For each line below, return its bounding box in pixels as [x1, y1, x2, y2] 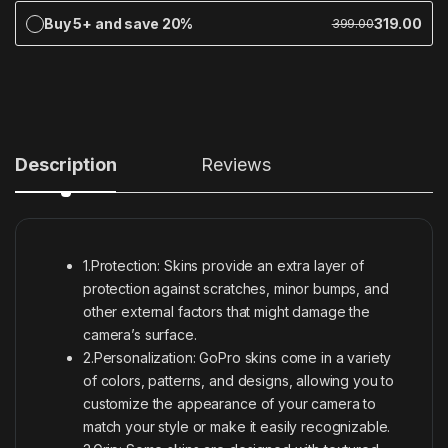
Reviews [201, 154, 271, 176]
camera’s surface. [83, 326, 197, 344]
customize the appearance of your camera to [83, 395, 377, 413]
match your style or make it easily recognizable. [83, 418, 391, 436]
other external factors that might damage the [83, 303, 370, 321]
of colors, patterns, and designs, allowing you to [83, 372, 395, 390]
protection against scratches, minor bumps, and [83, 280, 389, 298]
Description [15, 154, 117, 176]
